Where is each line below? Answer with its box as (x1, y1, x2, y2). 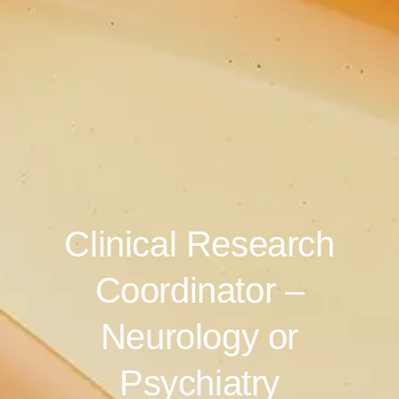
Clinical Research (64, 224, 335, 264)
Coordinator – (94, 270, 305, 310)
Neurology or (100, 316, 299, 356)
